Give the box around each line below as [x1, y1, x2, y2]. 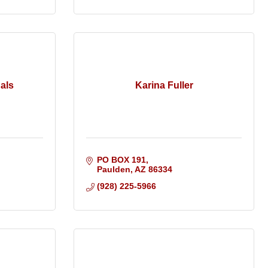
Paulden [96, 165, 130, 175]
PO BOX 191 [96, 155, 146, 165]
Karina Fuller [135, 80, 193, 91]
